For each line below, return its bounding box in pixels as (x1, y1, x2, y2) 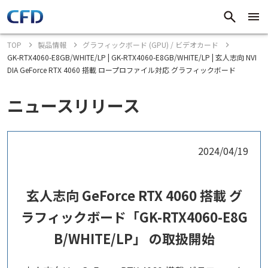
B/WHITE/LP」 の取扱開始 (53, 229, 215, 248)
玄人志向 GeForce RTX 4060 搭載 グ (26, 185, 242, 205)
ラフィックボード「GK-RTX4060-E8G (20, 207, 248, 226)
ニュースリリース (7, 93, 140, 117)
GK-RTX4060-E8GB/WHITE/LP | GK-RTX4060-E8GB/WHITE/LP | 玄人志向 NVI (7, 52, 257, 62)
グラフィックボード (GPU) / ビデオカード (83, 39, 218, 50)
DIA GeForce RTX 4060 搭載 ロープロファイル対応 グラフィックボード (7, 65, 236, 75)
